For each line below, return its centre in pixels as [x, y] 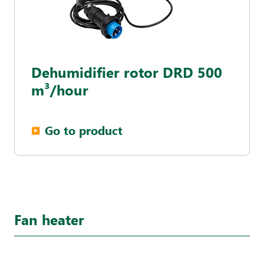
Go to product [84, 130]
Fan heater [49, 219]
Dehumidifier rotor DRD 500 [127, 72]
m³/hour [60, 90]
